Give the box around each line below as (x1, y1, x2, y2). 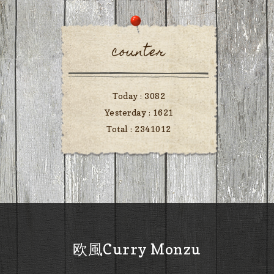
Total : (106, 124, 135, 135)
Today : (113, 91, 144, 102)
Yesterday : (104, 107, 153, 118)
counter (112, 40, 166, 67)
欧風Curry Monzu (73, 240, 201, 259)
